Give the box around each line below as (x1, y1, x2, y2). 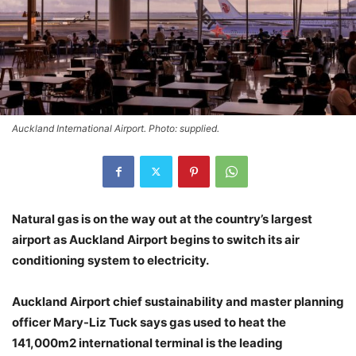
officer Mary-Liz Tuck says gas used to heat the (12, 314, 286, 330)
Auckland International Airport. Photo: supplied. (12, 122, 219, 134)
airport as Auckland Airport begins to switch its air (12, 231, 300, 247)
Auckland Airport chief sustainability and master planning (12, 293, 344, 309)
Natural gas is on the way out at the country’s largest (12, 211, 312, 226)
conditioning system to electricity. (12, 252, 209, 268)
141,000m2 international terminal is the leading (12, 335, 283, 350)
